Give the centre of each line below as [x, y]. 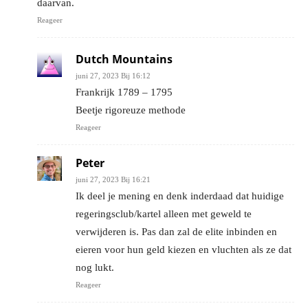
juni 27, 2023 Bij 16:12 [113, 76]
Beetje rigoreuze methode [131, 110]
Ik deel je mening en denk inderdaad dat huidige [180, 196]
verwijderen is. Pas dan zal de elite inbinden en [176, 232]
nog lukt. [95, 268]
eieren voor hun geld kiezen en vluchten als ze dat [184, 250]
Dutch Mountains [124, 59]
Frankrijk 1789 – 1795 [124, 92]
